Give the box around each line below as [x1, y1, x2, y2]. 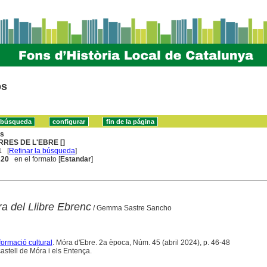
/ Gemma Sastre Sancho [91, 203, 172, 212]
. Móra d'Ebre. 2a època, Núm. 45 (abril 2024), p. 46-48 [52, 238, 230, 247]
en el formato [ [9, 154, 61, 163]
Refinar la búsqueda [9, 146, 76, 155]
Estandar [60, 154, 92, 163]
